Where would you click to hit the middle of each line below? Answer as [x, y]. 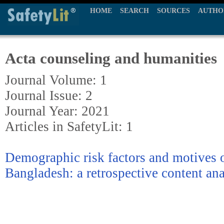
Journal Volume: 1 [56, 80]
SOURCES [173, 11]
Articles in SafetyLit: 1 [69, 126]
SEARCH [134, 11]
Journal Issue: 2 [49, 95]
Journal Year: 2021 [57, 111]
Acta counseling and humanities [111, 58]
